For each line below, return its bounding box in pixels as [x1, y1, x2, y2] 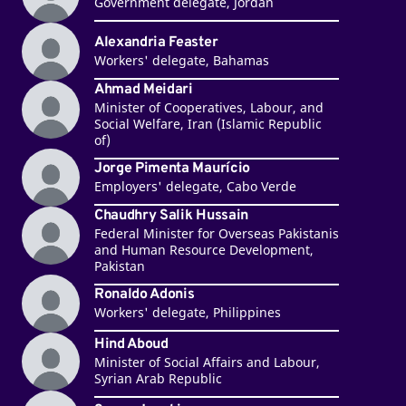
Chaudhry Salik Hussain [93, 206, 248, 225]
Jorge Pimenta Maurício [93, 159, 250, 179]
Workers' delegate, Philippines [93, 304, 281, 322]
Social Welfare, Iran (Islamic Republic [93, 114, 322, 132]
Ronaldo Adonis [93, 285, 195, 304]
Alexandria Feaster [93, 34, 218, 53]
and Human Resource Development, [93, 240, 314, 258]
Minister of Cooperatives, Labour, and [93, 98, 324, 116]
